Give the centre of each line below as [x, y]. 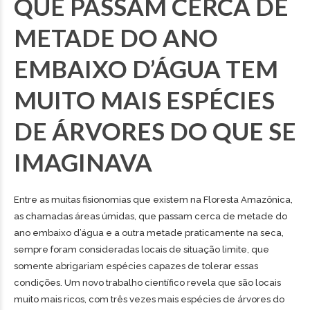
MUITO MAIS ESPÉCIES [144, 100]
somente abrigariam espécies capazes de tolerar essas [136, 266]
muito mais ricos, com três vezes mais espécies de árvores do [149, 299]
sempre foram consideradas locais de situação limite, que [142, 249]
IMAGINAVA [83, 162]
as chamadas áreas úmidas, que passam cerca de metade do [151, 216]
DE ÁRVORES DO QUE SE [155, 131]
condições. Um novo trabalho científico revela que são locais [147, 283]
